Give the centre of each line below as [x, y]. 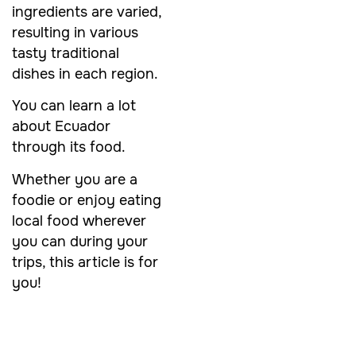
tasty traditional [66, 53]
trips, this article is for [85, 262]
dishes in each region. [85, 74]
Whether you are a [75, 179]
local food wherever [79, 221]
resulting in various [75, 32]
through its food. [69, 147]
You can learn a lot [74, 106]
